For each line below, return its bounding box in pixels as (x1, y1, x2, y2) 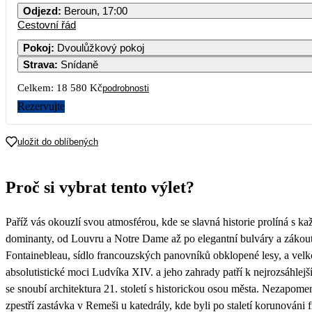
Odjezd (23, 4, 58, 17)
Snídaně (61, 58, 98, 70)
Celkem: (17, 81, 54, 93)
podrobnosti (102, 82, 149, 93)
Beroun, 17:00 (64, 4, 127, 17)
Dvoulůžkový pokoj (57, 41, 144, 54)
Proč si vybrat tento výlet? (6, 178, 194, 196)
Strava (23, 58, 54, 70)
